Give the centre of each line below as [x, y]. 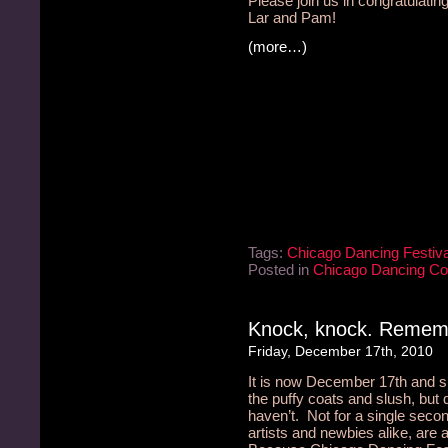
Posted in [280, 269]
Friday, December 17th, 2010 [340, 351]
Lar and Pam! [292, 17]
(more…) [277, 46]
